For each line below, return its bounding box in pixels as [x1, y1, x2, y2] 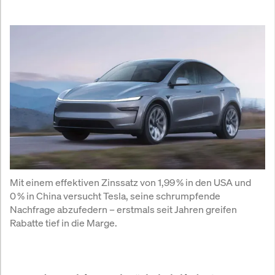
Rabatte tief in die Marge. [10, 215, 117, 230]
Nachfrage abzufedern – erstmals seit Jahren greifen [10, 202, 237, 216]
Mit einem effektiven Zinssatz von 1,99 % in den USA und [10, 175, 251, 189]
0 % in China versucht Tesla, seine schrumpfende [10, 188, 220, 203]
